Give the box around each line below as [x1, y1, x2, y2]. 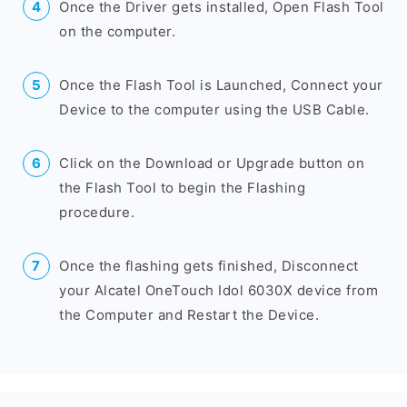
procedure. [59, 203, 134, 221]
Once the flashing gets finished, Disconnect [59, 257, 359, 274]
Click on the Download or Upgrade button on [59, 154, 364, 172]
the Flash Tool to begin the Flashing [59, 179, 305, 196]
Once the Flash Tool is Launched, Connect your [59, 76, 383, 94]
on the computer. [59, 23, 175, 40]
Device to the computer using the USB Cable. [59, 101, 370, 118]
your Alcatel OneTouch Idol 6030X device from [59, 282, 378, 299]
